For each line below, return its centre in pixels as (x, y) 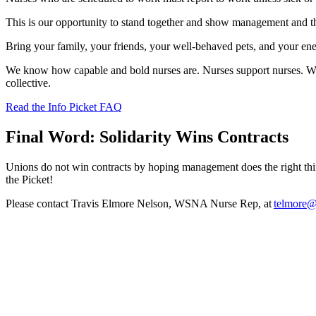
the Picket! (29, 179)
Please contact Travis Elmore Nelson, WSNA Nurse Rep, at (140, 203)
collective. (28, 83)
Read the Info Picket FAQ (64, 107)
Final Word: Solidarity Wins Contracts (147, 136)
